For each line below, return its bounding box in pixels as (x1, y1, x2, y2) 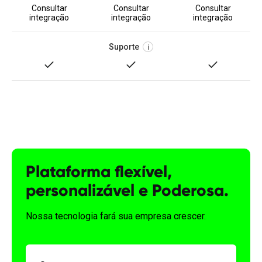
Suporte (109, 42, 139, 51)
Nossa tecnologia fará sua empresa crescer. (26, 211, 206, 222)
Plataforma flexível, (26, 161, 172, 182)
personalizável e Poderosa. (26, 180, 229, 201)
